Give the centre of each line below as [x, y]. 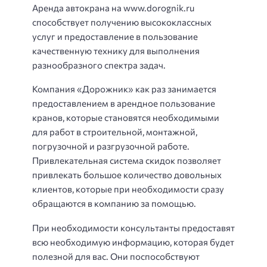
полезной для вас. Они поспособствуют [116, 256]
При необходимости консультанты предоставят [133, 227]
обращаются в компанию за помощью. [114, 204]
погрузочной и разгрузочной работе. [111, 146]
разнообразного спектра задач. [99, 65]
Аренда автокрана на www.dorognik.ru [113, 7]
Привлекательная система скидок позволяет [127, 161]
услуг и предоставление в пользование [115, 36]
